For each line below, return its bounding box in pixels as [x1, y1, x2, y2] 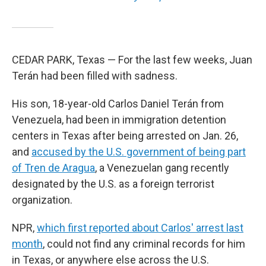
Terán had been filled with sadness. [12, 69, 178, 82]
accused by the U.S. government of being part [31, 145, 246, 158]
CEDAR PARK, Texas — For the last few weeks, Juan [12, 53, 252, 66]
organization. [12, 194, 72, 206]
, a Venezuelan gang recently [95, 161, 229, 174]
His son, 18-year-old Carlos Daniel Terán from [12, 97, 224, 110]
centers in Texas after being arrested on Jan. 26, [12, 129, 238, 142]
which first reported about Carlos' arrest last [37, 221, 243, 234]
